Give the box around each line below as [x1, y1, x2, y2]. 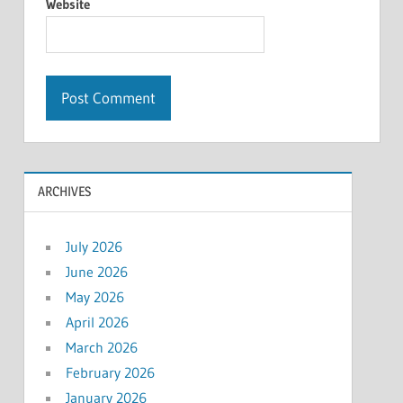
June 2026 [65, 262, 128, 281]
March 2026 [65, 337, 138, 356]
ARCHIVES [37, 183, 91, 201]
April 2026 [65, 312, 129, 331]
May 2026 [65, 287, 124, 306]
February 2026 [65, 363, 155, 381]
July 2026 [65, 237, 122, 255]
